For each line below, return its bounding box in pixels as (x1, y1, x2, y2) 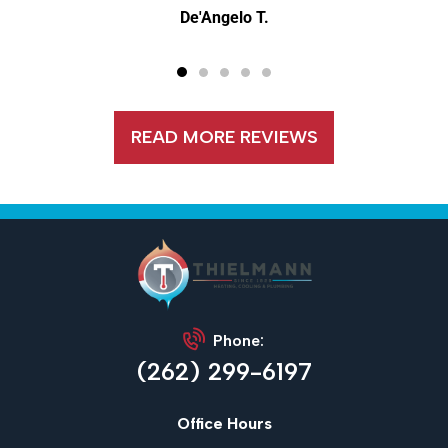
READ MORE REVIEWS (130, 125, 318, 148)
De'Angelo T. (179, 7, 269, 27)
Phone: (213, 331, 264, 351)
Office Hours (176, 414, 272, 434)
